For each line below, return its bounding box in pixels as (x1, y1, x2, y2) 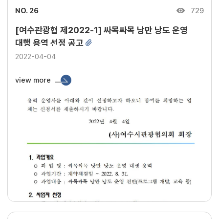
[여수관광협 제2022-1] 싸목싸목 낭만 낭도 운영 (15, 25, 188, 35)
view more (15, 75, 51, 85)
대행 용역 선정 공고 (15, 38, 86, 48)
